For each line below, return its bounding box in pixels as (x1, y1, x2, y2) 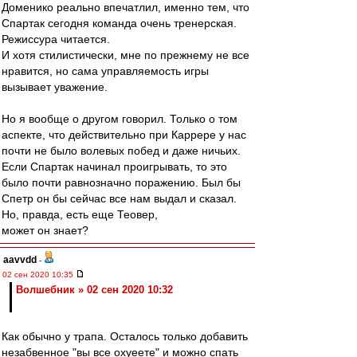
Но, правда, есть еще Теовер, (2, 208, 158, 221)
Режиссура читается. (2, 33, 110, 45)
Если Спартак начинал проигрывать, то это (2, 160, 227, 173)
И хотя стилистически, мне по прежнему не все (2, 49, 249, 61)
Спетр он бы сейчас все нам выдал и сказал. (2, 192, 237, 205)
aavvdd (3, 254, 37, 265)
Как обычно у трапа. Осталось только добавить (2, 330, 248, 343)
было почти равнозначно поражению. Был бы (2, 176, 241, 189)
